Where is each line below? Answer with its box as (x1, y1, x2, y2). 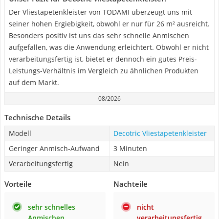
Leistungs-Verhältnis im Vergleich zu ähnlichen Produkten (9, 66, 198, 75)
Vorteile (4, 179, 32, 189)
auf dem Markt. (9, 78, 59, 87)
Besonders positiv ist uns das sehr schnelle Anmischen (9, 31, 189, 40)
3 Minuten (113, 144, 147, 153)
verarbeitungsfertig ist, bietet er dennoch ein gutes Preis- (9, 54, 197, 64)
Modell (9, 129, 31, 138)
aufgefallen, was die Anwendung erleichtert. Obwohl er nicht (9, 43, 209, 52)
